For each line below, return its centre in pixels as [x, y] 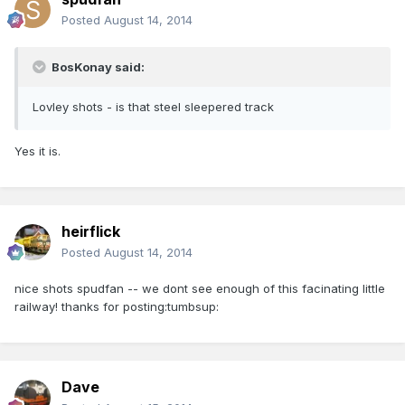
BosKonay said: [97, 67]
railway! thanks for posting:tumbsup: [117, 307]
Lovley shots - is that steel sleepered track [153, 107]
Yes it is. [38, 151]
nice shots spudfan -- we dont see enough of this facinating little [200, 289]
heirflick [91, 232]
